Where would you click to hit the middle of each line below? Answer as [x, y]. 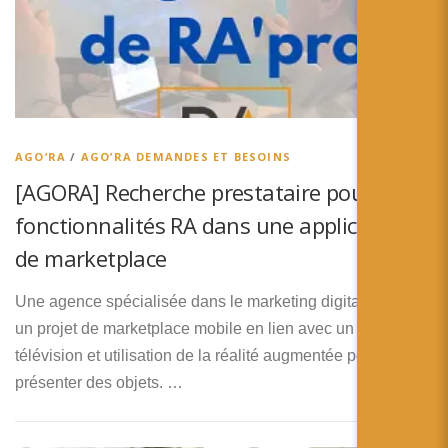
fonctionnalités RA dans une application [212, 224]
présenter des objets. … [99, 383]
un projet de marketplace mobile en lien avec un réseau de [222, 329]
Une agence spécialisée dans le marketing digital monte [213, 302]
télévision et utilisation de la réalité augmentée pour [197, 356]
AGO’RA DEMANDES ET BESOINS [186, 156]
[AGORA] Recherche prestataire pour [194, 191]
